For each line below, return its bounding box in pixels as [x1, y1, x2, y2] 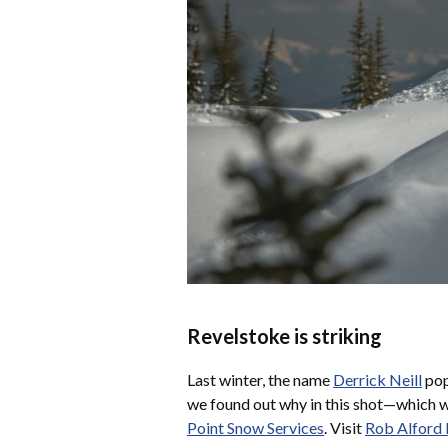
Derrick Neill [333, 370, 422, 390]
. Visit [324, 418, 365, 438]
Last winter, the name [187, 370, 333, 390]
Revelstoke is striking [187, 324, 382, 349]
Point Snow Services [187, 418, 324, 438]
